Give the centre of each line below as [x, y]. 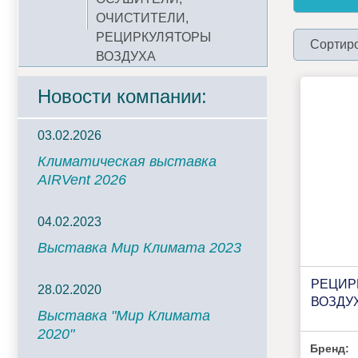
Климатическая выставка [127, 161]
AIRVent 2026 [82, 180]
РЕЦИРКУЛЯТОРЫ [153, 37]
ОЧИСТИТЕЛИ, [142, 18]
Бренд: [330, 349]
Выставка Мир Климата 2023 [139, 248]
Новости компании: [122, 96]
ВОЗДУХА [126, 56]
